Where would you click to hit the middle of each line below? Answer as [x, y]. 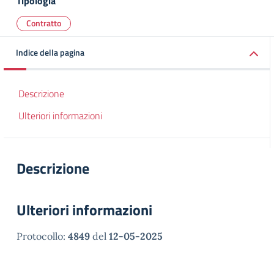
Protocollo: [42, 236]
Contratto [44, 23]
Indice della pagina [50, 52]
